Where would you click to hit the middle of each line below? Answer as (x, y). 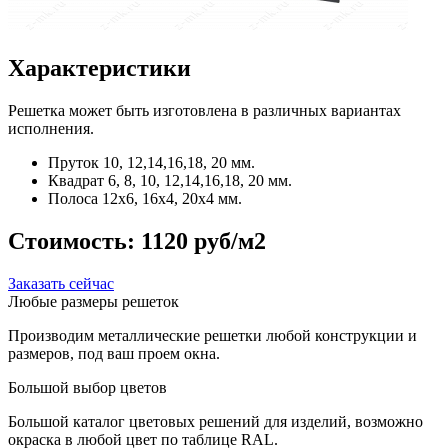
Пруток (75, 163)
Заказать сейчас (61, 284)
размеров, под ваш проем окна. (114, 354)
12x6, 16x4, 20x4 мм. (172, 199)
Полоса (75, 199)
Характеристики (99, 68)
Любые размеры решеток (93, 302)
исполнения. (51, 129)
